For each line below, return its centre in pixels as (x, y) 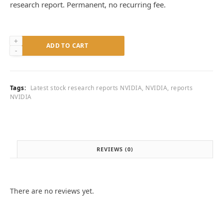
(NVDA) (21, 93)
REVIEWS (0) (115, 149)
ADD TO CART (67, 46)
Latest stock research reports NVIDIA (86, 88)
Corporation (29, 82)
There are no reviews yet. (52, 191)
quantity (23, 103)
